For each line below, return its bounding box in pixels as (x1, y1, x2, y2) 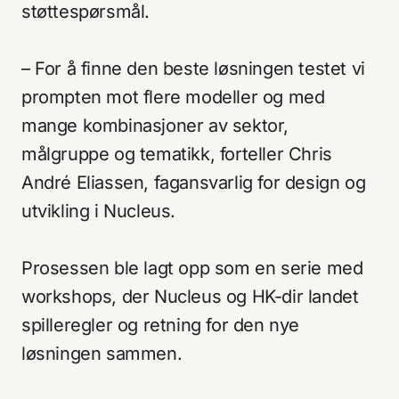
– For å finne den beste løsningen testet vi (21, 57, 365, 79)
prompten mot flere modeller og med (21, 85, 325, 108)
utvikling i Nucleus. (21, 199, 176, 222)
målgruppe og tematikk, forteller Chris (21, 142, 332, 165)
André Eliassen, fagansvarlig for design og (21, 171, 366, 193)
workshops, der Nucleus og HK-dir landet (21, 285, 359, 307)
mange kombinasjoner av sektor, (21, 114, 289, 136)
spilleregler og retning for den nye (21, 313, 300, 336)
